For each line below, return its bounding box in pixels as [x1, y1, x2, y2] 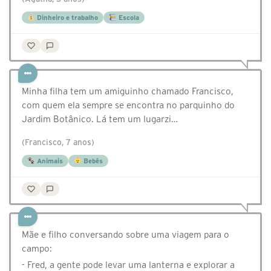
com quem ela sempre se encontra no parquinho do [22, 100, 235, 111]
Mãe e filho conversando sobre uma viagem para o [22, 229, 229, 240]
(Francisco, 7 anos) [22, 138, 94, 148]
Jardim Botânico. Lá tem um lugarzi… [22, 114, 178, 125]
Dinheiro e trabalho [34, 14, 98, 22]
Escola [116, 14, 139, 22]
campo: [22, 243, 52, 254]
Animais [34, 157, 63, 165]
